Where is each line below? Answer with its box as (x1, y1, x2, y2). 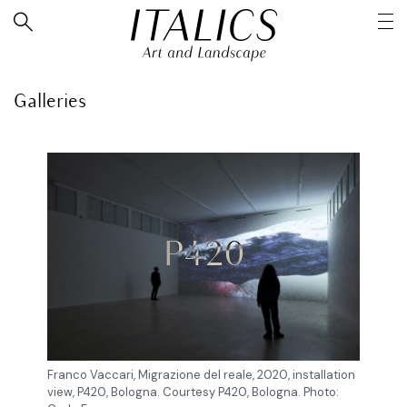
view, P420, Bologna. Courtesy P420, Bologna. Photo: (47, 384, 340, 401)
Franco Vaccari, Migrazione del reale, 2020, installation (47, 367, 356, 383)
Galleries (14, 92, 86, 113)
